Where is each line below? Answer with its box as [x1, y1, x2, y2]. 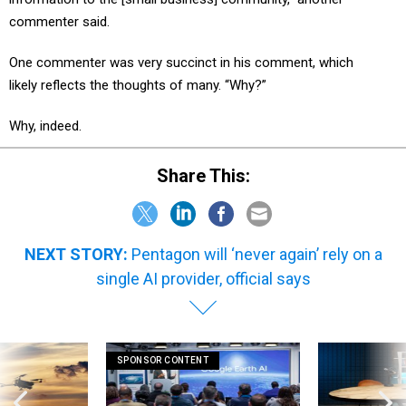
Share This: [168, 164, 250, 187]
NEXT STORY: [24, 244, 128, 264]
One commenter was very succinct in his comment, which [9, 54, 353, 72]
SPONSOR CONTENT [117, 354, 208, 365]
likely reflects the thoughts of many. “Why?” [9, 77, 266, 94]
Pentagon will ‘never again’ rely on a [130, 244, 382, 264]
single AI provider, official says [95, 268, 311, 288]
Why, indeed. [9, 118, 82, 135]
